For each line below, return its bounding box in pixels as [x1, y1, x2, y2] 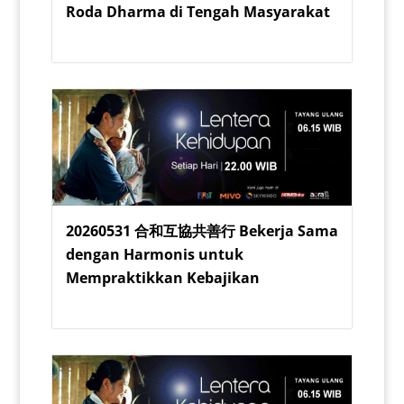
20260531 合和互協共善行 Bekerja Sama [65, 220, 338, 241]
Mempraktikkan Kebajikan [65, 267, 260, 288]
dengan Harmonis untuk [65, 243, 243, 264]
